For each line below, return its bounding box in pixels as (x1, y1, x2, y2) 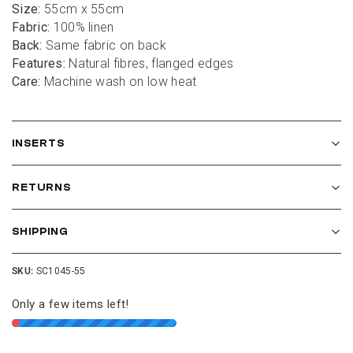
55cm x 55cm (40, 2, 124, 17)
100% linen (50, 20, 114, 35)
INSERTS (12, 137, 65, 150)
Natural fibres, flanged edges (69, 56, 234, 72)
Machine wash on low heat (40, 74, 197, 90)
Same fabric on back (42, 38, 167, 54)
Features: (12, 56, 69, 72)
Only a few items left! (12, 297, 129, 312)
